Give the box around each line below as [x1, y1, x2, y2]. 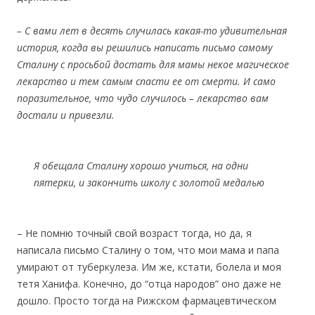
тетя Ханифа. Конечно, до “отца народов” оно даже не [17, 277, 281, 291]
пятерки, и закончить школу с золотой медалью [34, 176, 264, 190]
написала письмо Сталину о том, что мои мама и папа [17, 243, 279, 257]
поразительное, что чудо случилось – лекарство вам [17, 91, 269, 105]
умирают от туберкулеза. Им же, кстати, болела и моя [17, 260, 281, 274]
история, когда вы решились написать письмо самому [17, 41, 272, 55]
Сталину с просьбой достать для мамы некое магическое [17, 58, 289, 72]
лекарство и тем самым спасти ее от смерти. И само [17, 75, 276, 89]
